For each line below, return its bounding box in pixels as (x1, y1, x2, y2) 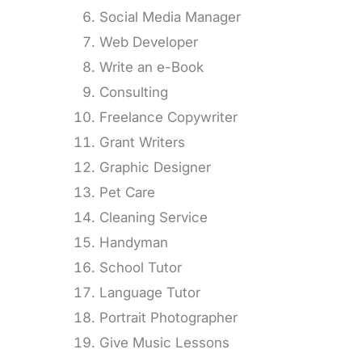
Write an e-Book (99, 59, 204, 75)
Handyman (99, 234, 168, 250)
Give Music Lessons (99, 335, 229, 351)
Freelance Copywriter (99, 109, 238, 125)
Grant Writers (99, 134, 185, 150)
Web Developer (99, 34, 198, 50)
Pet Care (99, 184, 155, 200)
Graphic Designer (99, 159, 211, 175)
